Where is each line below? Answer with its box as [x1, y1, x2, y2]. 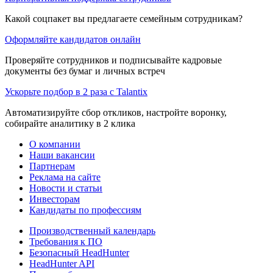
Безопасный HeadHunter [29, 247, 129, 258]
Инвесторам [29, 193, 80, 204]
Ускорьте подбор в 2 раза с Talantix [5, 86, 147, 97]
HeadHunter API [29, 258, 94, 269]
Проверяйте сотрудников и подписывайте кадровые [5, 54, 222, 65]
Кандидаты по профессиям [29, 204, 141, 215]
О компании [29, 138, 80, 149]
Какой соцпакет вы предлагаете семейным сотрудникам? [5, 13, 243, 24]
